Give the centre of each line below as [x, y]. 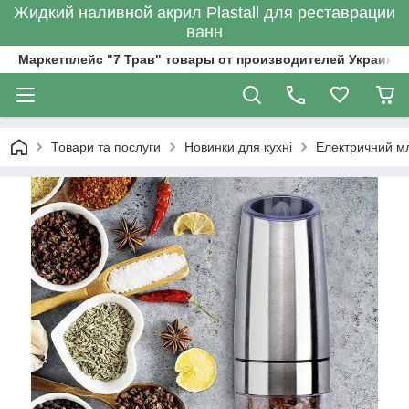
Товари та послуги [106, 147]
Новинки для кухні [238, 147]
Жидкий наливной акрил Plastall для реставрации [204, 13]
